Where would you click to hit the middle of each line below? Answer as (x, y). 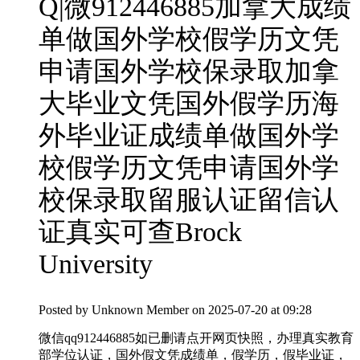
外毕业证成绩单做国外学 (189, 136)
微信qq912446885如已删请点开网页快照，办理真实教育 (196, 338)
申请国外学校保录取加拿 (189, 72)
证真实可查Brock (140, 232)
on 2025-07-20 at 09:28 (252, 310)
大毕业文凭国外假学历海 (189, 104)
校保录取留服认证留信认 (189, 200)
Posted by (65, 310)
